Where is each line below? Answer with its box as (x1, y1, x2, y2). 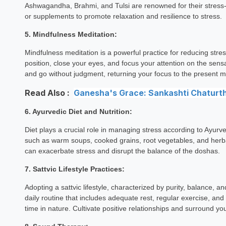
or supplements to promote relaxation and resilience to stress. (24, 12, 222, 20)
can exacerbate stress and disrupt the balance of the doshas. (24, 147, 220, 155)
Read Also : (24, 88, 70, 98)
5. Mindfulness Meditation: (24, 30, 117, 38)
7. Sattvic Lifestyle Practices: (24, 165, 125, 173)
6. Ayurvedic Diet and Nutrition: (24, 107, 132, 116)
